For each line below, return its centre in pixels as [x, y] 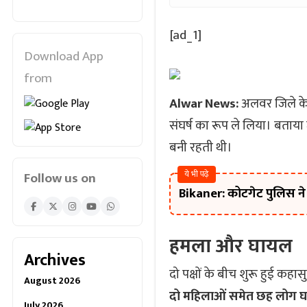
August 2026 [52, 281]
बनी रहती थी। [201, 148]
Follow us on [60, 179]
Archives [55, 260]
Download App [64, 57]
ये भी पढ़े [197, 174]
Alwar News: [204, 104]
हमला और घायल [231, 246]
